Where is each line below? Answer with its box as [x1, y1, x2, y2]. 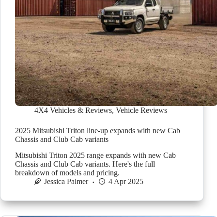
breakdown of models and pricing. [15, 168, 120, 177]
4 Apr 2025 [108, 177, 143, 186]
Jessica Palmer [44, 177, 88, 186]
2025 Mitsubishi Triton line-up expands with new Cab [15, 126, 180, 135]
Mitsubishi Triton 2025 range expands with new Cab [15, 151, 176, 159]
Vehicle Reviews [116, 106, 167, 115]
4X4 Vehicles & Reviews [34, 106, 112, 115]
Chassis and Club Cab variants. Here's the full [15, 159, 155, 168]
